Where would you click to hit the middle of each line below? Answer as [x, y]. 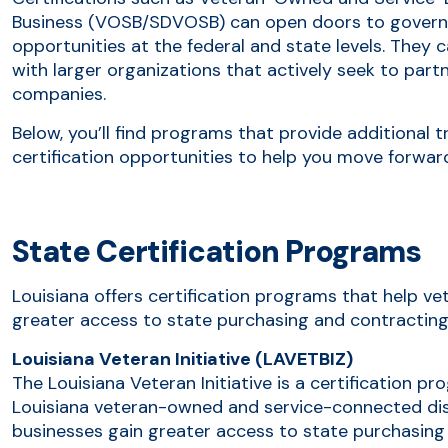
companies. [59, 93]
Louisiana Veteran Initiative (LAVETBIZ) [182, 358]
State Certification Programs [216, 251]
